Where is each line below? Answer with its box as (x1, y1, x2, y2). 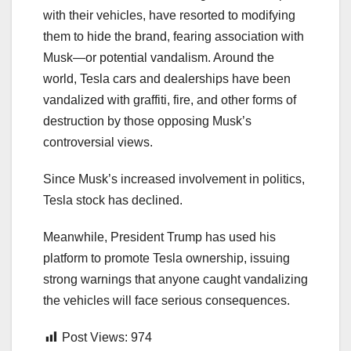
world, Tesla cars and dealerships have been (43, 71, 291, 85)
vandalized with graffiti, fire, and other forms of (43, 92, 296, 107)
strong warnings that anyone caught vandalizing (43, 272, 308, 286)
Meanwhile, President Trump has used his (43, 230, 276, 244)
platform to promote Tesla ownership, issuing (43, 251, 290, 265)
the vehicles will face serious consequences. (43, 293, 290, 307)
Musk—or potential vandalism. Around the (43, 50, 274, 64)
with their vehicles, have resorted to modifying (43, 8, 295, 22)
